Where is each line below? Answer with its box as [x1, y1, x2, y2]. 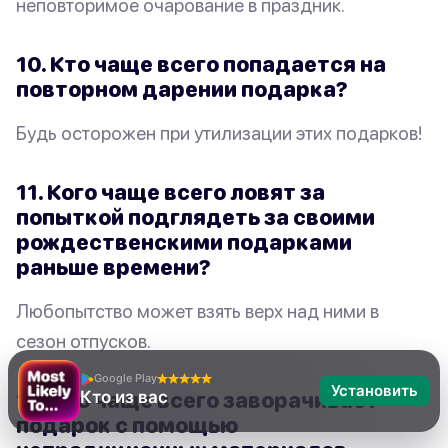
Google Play [92, 370, 156, 385]
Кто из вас [77, 386, 168, 408]
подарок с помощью [16, 412, 239, 437]
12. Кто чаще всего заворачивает [16, 387, 379, 412]
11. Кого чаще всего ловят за [16, 179, 325, 204]
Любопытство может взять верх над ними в [16, 299, 379, 322]
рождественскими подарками [16, 229, 352, 254]
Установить [332, 380, 421, 401]
